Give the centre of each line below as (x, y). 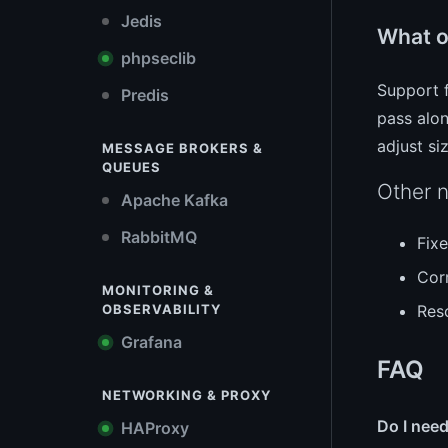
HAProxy (153, 428)
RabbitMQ (157, 237)
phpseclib (156, 58)
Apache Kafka (172, 200)
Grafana (149, 342)
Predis (143, 95)
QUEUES (131, 167)
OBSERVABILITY (161, 309)
